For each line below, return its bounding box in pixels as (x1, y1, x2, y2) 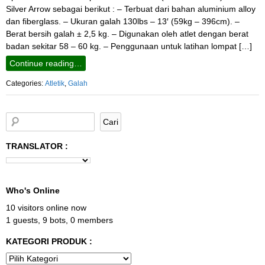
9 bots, (43, 215, 68, 225)
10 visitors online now (6, 203, 86, 213)
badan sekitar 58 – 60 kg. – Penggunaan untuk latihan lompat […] (6, 41, 252, 51)
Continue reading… (9, 58, 82, 68)
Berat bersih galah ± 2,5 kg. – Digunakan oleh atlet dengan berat (6, 28, 248, 38)
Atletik (45, 79, 64, 87)
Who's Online (6, 186, 60, 196)
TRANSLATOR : (6, 141, 68, 151)
